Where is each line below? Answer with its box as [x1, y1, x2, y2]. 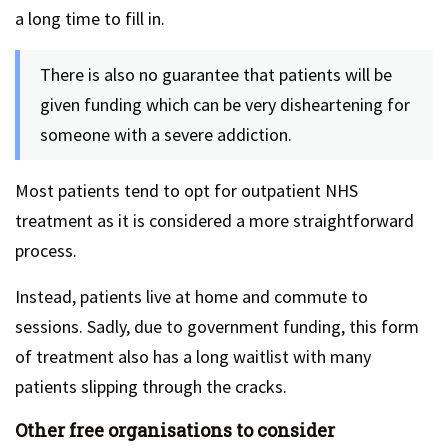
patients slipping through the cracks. [15, 374, 287, 398]
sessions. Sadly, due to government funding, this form [15, 314, 419, 338]
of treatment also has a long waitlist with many [15, 344, 371, 368]
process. [15, 238, 77, 262]
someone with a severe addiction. [40, 122, 292, 146]
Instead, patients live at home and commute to [15, 284, 368, 308]
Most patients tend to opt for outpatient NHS [15, 178, 358, 202]
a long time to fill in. [15, 6, 165, 30]
